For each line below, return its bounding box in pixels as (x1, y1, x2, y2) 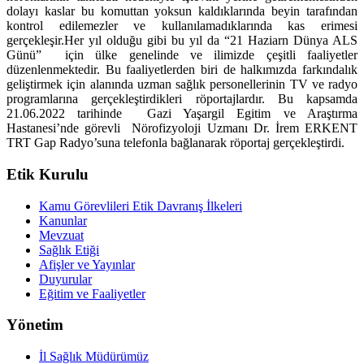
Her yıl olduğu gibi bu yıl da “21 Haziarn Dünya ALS (64, 33, 357, 48)
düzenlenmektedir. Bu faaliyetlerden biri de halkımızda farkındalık (6, 63, 357, 77)
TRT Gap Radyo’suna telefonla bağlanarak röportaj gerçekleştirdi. (6, 136, 344, 150)
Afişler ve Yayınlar (39, 257, 135, 271)
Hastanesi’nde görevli (6, 121, 127, 136)
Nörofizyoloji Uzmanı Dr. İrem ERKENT (132, 121, 358, 136)
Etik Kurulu (6, 165, 89, 183)
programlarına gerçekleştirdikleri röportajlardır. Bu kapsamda (6, 92, 357, 106)
